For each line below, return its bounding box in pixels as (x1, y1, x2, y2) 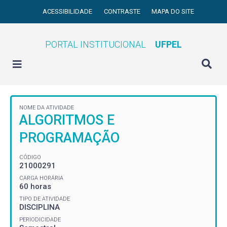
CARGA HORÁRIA (19, 174, 63, 181)
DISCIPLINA (19, 202, 60, 212)
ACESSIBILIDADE (43, 8, 94, 15)
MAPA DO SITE (152, 8, 195, 15)
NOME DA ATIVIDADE (19, 104, 74, 111)
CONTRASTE (103, 8, 142, 15)
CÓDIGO (19, 154, 41, 161)
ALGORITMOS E (19, 112, 115, 128)
